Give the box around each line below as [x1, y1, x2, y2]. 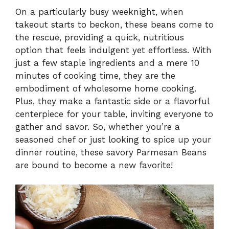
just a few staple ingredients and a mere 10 [15, 57, 199, 68]
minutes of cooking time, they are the [15, 70, 175, 81]
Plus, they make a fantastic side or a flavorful [15, 96, 209, 106]
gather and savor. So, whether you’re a [15, 121, 180, 132]
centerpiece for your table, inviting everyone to [15, 108, 213, 119]
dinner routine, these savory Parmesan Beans [15, 147, 207, 157]
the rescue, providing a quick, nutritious [15, 32, 184, 42]
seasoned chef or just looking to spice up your [15, 134, 211, 145]
